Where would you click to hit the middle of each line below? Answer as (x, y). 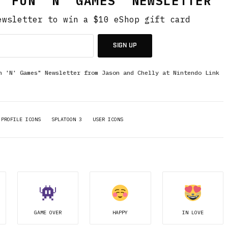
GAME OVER (48, 212)
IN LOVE (193, 212)
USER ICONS (108, 119)
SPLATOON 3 (67, 119)
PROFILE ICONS (21, 119)
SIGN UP (125, 46)
